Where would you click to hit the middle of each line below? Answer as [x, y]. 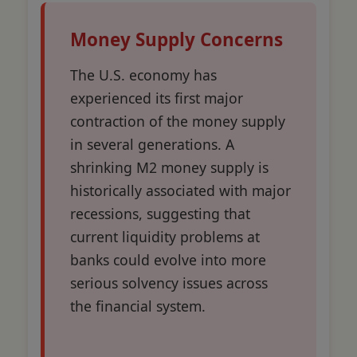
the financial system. [138, 306]
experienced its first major [157, 98]
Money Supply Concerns [177, 40]
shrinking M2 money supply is [169, 168]
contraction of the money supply [178, 122]
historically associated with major [180, 191]
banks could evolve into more [168, 260]
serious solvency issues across [169, 283]
